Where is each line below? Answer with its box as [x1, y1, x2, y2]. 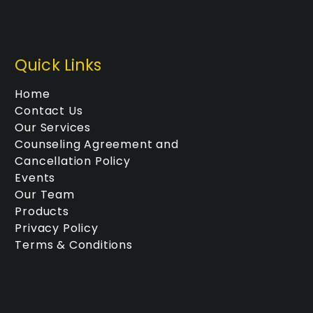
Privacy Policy [15, 219, 99, 236]
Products [15, 203, 69, 219]
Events [15, 169, 56, 186]
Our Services [15, 119, 91, 136]
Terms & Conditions [15, 236, 133, 253]
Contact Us [15, 102, 83, 119]
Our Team [15, 186, 75, 203]
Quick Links [15, 53, 101, 76]
